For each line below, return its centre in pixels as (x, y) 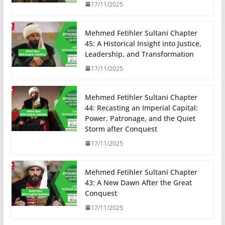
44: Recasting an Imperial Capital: (141, 107)
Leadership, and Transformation (139, 54)
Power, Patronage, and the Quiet (140, 118)
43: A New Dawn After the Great (138, 182)
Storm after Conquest (121, 129)
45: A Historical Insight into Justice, (143, 43)
